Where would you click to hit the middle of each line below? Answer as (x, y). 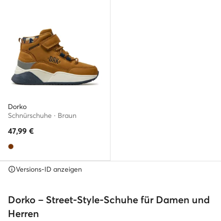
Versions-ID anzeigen (49, 169)
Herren (23, 213)
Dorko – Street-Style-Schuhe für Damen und (109, 200)
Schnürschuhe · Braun (42, 115)
